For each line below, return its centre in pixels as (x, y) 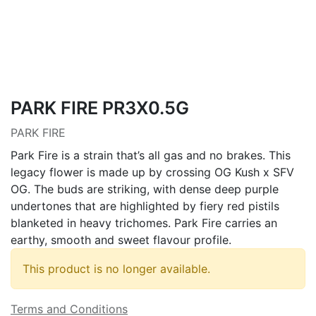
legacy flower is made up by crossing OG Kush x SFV (152, 172)
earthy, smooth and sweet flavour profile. (121, 239)
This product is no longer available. (116, 268)
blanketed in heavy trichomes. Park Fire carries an (144, 223)
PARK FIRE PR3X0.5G (100, 108)
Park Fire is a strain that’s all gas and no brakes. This (151, 155)
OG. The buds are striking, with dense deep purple (145, 189)
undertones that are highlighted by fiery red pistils (145, 206)
